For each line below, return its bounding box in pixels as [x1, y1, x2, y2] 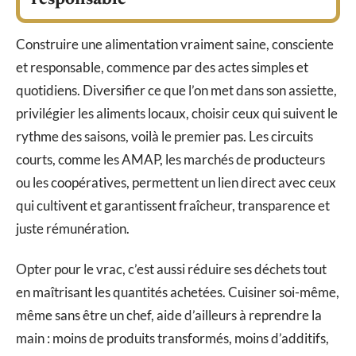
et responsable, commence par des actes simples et [16, 58, 308, 75]
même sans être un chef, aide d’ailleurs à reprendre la [16, 307, 322, 324]
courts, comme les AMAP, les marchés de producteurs [16, 150, 325, 168]
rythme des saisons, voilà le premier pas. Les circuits [16, 127, 313, 145]
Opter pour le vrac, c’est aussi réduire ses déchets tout [16, 261, 327, 278]
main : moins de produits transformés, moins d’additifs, [16, 330, 329, 347]
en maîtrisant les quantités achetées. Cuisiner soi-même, [16, 284, 339, 301]
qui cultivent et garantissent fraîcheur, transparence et [16, 196, 330, 214]
